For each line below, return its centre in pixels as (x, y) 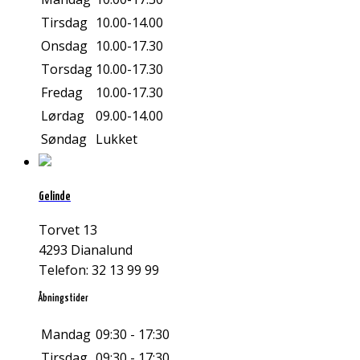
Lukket (117, 139)
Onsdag (64, 46)
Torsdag (67, 70)
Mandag (66, 335)
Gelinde (55, 196)
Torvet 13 (68, 229)
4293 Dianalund (86, 250)
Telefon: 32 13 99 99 (99, 270)
